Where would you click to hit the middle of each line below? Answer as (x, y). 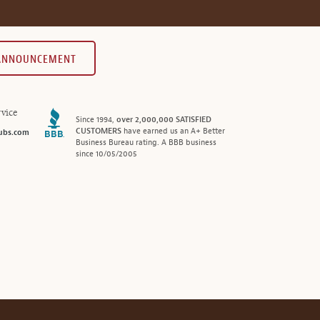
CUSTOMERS (98, 131)
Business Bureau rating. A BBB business (146, 142)
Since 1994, (96, 119)
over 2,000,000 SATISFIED (164, 119)
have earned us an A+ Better (173, 131)
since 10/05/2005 (106, 154)
